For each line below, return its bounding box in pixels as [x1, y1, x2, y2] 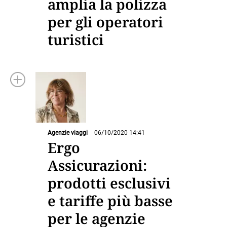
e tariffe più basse [48, 191, 173, 210]
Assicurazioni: [48, 156, 147, 175]
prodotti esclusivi [48, 173, 171, 193]
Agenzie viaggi [48, 129, 88, 136]
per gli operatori [48, 12, 163, 31]
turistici [48, 29, 104, 49]
